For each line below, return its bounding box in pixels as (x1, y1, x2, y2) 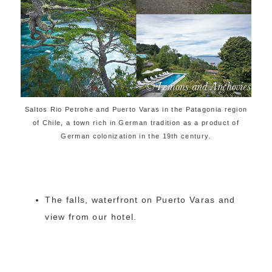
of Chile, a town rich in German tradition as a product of (32, 118, 240, 126)
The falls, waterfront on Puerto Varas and (45, 194, 236, 205)
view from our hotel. (45, 211, 137, 222)
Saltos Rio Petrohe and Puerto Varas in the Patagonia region (24, 105, 248, 113)
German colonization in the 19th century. (61, 132, 211, 140)
